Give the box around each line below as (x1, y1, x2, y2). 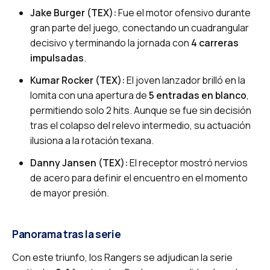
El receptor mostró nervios (128, 155, 248, 169)
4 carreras (191, 36, 239, 49)
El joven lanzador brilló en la (125, 73, 245, 87)
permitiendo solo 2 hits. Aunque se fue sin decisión (30, 103, 251, 117)
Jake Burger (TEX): (30, 5, 116, 19)
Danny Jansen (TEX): (30, 155, 128, 169)
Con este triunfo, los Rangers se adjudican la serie (12, 250, 233, 264)
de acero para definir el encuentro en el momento (30, 171, 248, 184)
